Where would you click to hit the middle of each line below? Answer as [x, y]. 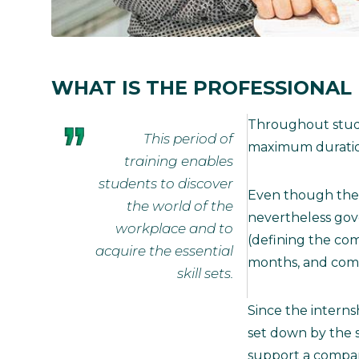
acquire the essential [164, 250]
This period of [188, 138]
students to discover [166, 183]
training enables [179, 161]
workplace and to [174, 228]
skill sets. [205, 273]
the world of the [180, 206]
